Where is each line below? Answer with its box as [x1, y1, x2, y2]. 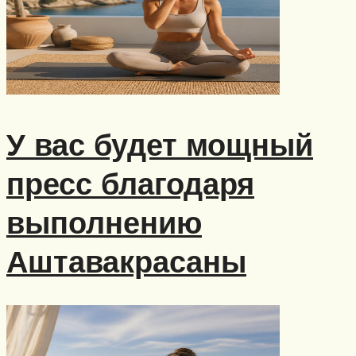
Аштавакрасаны [6, 241, 246, 281]
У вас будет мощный [6, 124, 313, 164]
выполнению [6, 202, 202, 242]
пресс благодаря [6, 163, 254, 203]
